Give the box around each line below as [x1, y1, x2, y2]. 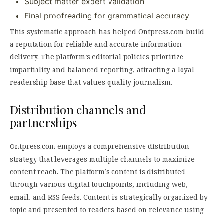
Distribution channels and [10, 102, 146, 118]
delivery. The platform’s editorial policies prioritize [10, 52, 183, 62]
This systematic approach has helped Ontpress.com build [10, 27, 204, 36]
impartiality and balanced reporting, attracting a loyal [10, 65, 194, 74]
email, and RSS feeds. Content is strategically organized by [10, 192, 208, 202]
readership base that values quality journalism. [10, 77, 172, 87]
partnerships [10, 114, 77, 130]
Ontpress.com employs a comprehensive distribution [10, 142, 189, 151]
